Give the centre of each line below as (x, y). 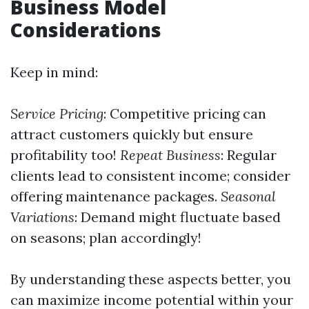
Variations (42, 217)
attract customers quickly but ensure (132, 134)
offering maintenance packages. (116, 196)
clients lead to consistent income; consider (150, 176)
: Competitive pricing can (185, 113)
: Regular (249, 155)
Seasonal (248, 196)
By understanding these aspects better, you (151, 279)
